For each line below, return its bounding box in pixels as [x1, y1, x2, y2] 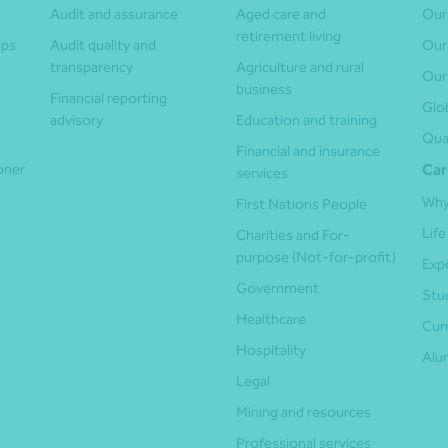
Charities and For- [236, 226, 350, 245]
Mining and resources [236, 403, 371, 422]
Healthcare [236, 310, 306, 329]
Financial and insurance [236, 142, 380, 161]
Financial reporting [50, 89, 167, 108]
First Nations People [236, 195, 367, 214]
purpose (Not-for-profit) [236, 248, 396, 267]
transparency [50, 58, 133, 77]
